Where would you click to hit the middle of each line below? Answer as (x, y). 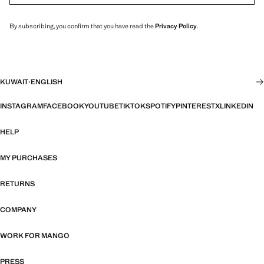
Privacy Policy (176, 26)
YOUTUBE (102, 106)
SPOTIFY (161, 106)
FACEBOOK (64, 106)
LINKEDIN (237, 106)
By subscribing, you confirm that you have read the (82, 26)
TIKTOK (132, 106)
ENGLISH (47, 82)
